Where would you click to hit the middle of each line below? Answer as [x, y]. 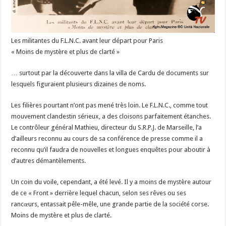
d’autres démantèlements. [49, 160]
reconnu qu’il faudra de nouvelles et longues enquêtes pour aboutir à [111, 149]
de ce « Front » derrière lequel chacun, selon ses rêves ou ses [99, 193]
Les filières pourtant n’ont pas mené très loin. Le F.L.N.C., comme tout [110, 105]
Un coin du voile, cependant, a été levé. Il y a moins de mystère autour [111, 182]
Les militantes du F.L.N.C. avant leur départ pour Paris [87, 40]
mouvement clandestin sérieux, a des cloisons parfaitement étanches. [111, 116]
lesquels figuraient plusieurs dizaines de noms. [79, 84]
